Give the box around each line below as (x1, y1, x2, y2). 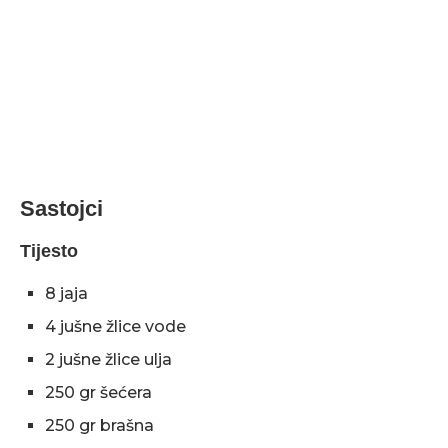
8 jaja (45, 284, 88, 303)
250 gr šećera (45, 383, 152, 402)
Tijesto (20, 241, 78, 261)
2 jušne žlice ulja (45, 350, 172, 369)
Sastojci (20, 196, 103, 221)
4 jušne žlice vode (45, 317, 186, 336)
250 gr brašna (45, 416, 154, 435)
